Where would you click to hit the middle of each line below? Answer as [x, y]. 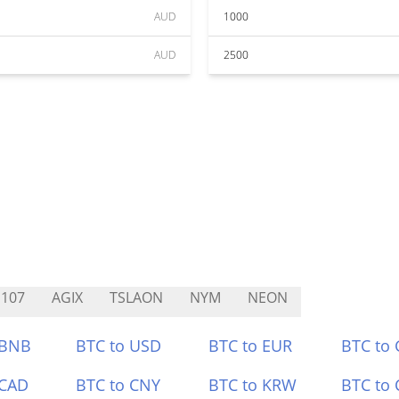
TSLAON [136, 297]
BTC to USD [119, 346]
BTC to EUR [250, 346]
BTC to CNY [118, 385]
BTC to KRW [252, 385]
